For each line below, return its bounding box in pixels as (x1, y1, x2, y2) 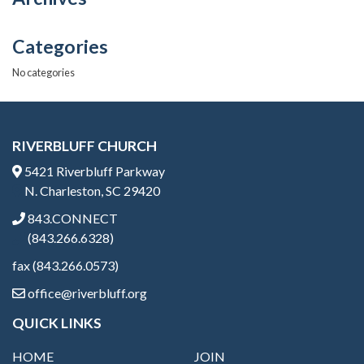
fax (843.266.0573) (12, 257, 119, 273)
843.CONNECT (25, 210, 118, 226)
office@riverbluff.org (25, 284, 147, 301)
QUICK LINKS (12, 314, 102, 331)
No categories (12, 66, 75, 80)
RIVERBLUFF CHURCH (12, 136, 157, 154)
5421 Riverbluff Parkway (22, 162, 165, 179)
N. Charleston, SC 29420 (22, 182, 160, 198)
